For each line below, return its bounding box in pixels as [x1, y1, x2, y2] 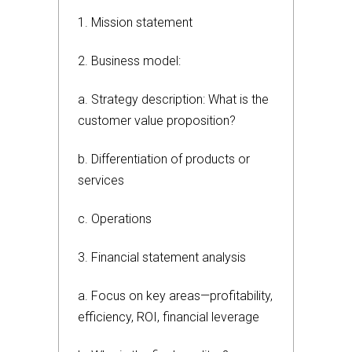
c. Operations [78, 211, 152, 226]
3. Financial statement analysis [78, 250, 246, 265]
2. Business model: [78, 53, 181, 68]
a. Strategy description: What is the [78, 92, 269, 107]
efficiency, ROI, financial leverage [78, 310, 259, 324]
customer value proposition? [78, 113, 236, 128]
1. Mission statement [78, 15, 192, 30]
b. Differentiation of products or [78, 152, 250, 167]
